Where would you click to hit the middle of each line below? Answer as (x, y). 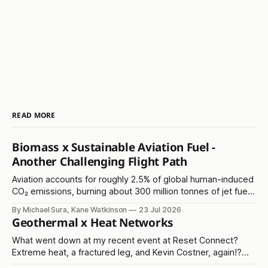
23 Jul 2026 (160, 209)
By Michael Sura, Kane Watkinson (70, 209)
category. (31, 215)
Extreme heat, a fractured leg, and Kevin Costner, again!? (127, 252)
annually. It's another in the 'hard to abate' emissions (117, 203)
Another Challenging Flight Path (100, 161)
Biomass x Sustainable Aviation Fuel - (114, 147)
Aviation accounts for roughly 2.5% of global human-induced (133, 179)
